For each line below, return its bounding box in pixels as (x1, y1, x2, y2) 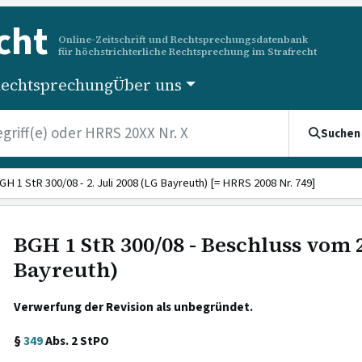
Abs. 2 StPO (42, 332, 109, 350)
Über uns (113, 74, 183, 95)
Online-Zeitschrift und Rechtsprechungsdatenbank (58, 32, 308, 46)
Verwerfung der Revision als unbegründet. (13, 298, 253, 316)
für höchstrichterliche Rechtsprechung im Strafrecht (58, 44, 317, 58)
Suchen (321, 124, 360, 142)
